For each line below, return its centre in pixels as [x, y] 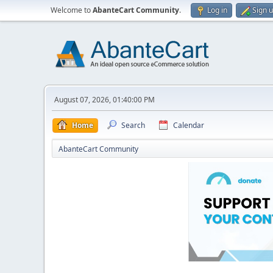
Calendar [189, 125]
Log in [217, 10]
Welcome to [72, 10]
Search [133, 125]
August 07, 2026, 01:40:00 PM [105, 100]
